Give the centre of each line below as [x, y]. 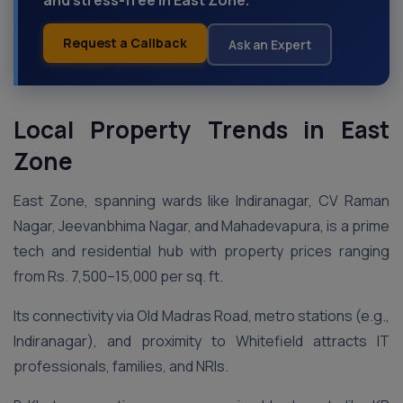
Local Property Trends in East [201, 130]
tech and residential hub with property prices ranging [201, 251]
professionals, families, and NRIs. [122, 366]
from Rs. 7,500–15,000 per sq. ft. [120, 276]
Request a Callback [125, 43]
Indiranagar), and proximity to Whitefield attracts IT [201, 341]
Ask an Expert [269, 44]
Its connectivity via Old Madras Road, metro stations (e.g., [201, 316]
